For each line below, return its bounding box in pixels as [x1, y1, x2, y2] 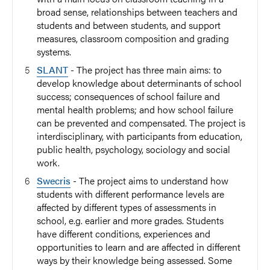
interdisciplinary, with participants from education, [37, 129, 242, 143]
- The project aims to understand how [71, 174, 228, 187]
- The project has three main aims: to [68, 63, 222, 77]
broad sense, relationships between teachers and [37, 5, 237, 19]
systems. [37, 45, 71, 58]
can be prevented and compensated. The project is [37, 116, 245, 130]
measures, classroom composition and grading [37, 31, 229, 45]
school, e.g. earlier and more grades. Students [37, 213, 224, 227]
